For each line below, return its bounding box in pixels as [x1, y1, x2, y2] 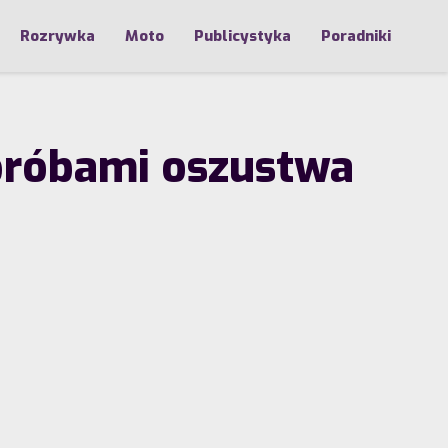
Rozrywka [20, 26, 95, 46]
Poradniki [321, 26, 391, 46]
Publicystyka [194, 26, 291, 46]
